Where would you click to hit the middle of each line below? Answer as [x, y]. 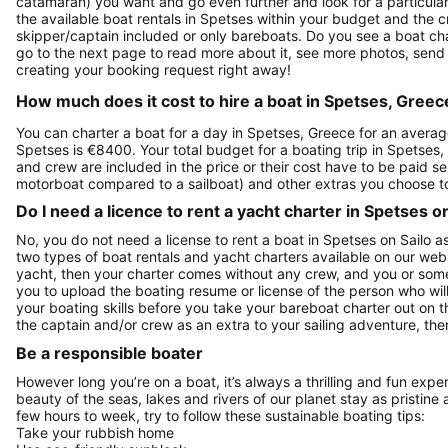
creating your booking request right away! [153, 69]
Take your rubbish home [95, 432]
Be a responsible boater [109, 352]
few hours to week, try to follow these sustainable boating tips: [220, 415]
